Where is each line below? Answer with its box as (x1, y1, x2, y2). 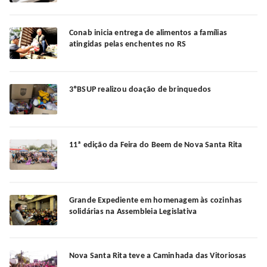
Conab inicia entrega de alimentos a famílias (69, 28, 227, 38)
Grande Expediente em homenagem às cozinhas (69, 195, 243, 205)
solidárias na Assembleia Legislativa (69, 207, 197, 216)
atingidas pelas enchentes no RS (69, 39, 187, 49)
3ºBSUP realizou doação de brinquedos (69, 85, 212, 94)
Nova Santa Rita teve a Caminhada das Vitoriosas (69, 252, 247, 261)
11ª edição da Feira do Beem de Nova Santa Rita (69, 140, 243, 150)
